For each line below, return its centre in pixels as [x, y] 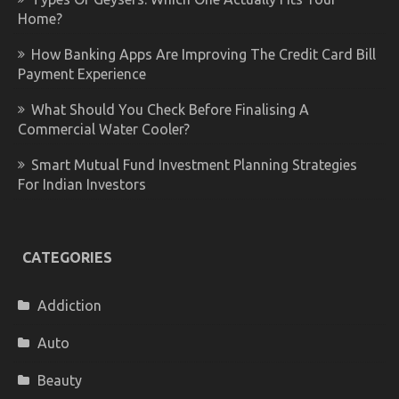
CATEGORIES [67, 257]
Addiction [69, 305]
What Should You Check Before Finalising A [170, 109]
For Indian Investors [82, 184]
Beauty [60, 380]
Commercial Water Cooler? [104, 129]
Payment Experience [82, 73]
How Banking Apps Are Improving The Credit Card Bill [204, 54]
